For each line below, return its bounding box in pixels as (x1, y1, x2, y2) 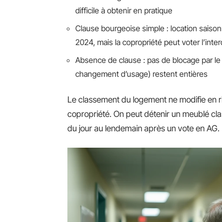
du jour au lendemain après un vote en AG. (67, 123, 220, 133)
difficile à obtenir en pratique (75, 5, 172, 15)
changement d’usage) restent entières (75, 69, 208, 79)
